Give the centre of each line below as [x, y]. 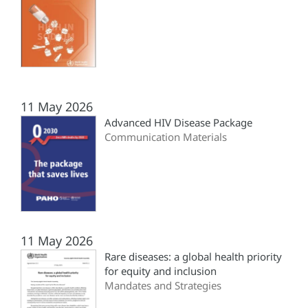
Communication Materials [166, 137]
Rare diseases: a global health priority [193, 257]
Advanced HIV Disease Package [178, 123]
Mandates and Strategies [163, 286]
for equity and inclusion [161, 271]
